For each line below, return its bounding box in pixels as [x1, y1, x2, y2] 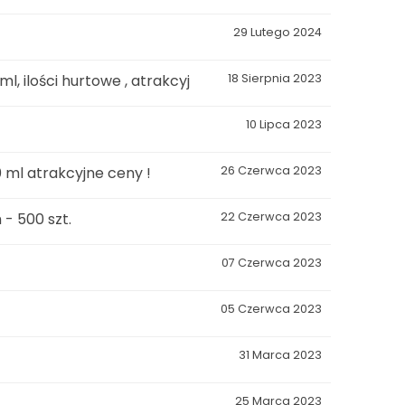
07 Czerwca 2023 [221, 254, 322, 270]
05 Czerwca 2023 [221, 300, 322, 316]
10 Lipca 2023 [246, 116, 322, 132]
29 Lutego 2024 [233, 24, 322, 40]
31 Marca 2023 [239, 346, 322, 363]
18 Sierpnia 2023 [228, 70, 322, 86]
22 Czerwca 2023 [221, 208, 322, 224]
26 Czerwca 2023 [221, 162, 322, 178]
